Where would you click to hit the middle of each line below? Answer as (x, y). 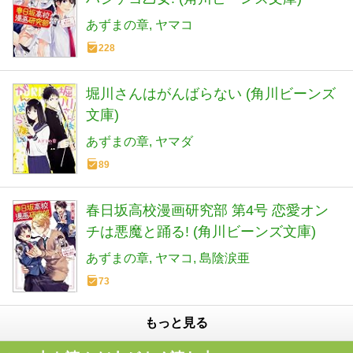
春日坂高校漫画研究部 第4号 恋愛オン (207, 211)
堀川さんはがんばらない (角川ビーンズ (211, 94)
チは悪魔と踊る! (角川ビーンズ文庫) (201, 232)
